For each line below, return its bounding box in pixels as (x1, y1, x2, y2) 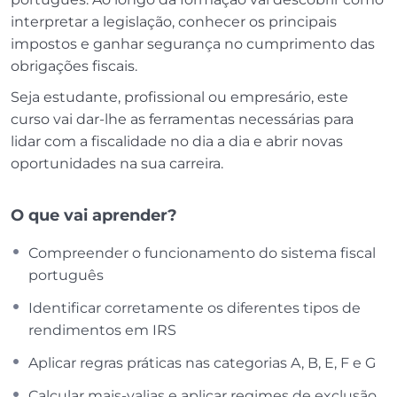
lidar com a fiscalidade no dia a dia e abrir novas (11, 132, 343, 150)
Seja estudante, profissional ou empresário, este (11, 88, 348, 105)
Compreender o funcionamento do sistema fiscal (28, 244, 376, 261)
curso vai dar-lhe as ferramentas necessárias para (11, 110, 354, 128)
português (28, 266, 104, 284)
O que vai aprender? (11, 205, 177, 225)
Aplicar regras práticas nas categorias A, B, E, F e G (28, 354, 376, 371)
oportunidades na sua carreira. (11, 154, 223, 172)
